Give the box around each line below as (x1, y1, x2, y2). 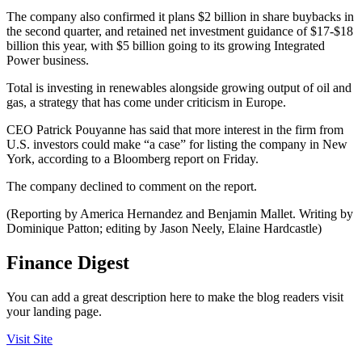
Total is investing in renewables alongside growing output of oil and (6, 81, 351, 95)
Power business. (6, 53, 89, 68)
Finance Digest (6, 252, 129, 274)
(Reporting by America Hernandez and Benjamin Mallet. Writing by (6, 207, 353, 221)
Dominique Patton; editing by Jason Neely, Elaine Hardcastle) (6, 221, 322, 236)
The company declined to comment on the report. (6, 179, 257, 194)
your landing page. (6, 305, 102, 319)
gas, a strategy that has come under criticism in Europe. (6, 95, 286, 110)
